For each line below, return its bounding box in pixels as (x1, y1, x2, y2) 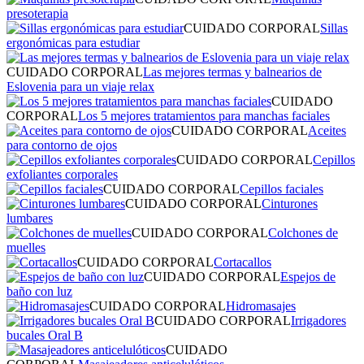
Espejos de (280, 269, 336, 284)
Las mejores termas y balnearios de (143, 64, 322, 79)
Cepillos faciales (240, 181, 323, 196)
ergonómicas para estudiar (6, 35, 140, 50)
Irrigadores (291, 313, 346, 327)
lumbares (6, 210, 53, 225)
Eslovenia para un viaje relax (6, 79, 154, 93)
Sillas (320, 20, 348, 35)
